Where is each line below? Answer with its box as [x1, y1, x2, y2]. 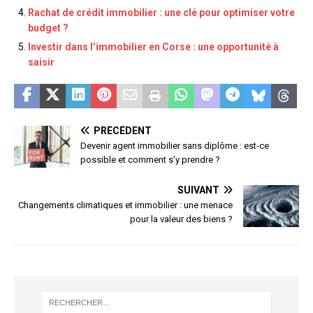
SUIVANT [177, 184, 219, 196]
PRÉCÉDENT [94, 125, 152, 137]
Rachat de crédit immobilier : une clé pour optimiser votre [28, 7, 295, 19]
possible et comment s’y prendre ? [80, 154, 220, 166]
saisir [28, 57, 54, 68]
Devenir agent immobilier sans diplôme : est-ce [80, 140, 269, 152]
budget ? [28, 22, 68, 34]
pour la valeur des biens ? [130, 214, 233, 225]
